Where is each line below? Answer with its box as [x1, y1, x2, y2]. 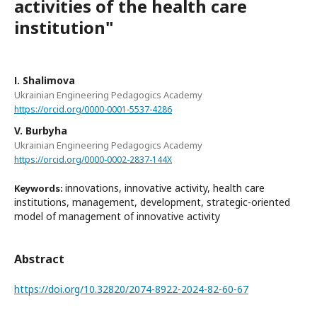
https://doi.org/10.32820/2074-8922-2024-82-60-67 [14, 282, 248, 296]
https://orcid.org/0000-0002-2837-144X [14, 153, 172, 166]
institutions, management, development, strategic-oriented [14, 195, 290, 209]
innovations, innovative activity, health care [65, 180, 265, 195]
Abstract [14, 250, 64, 267]
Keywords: [14, 181, 65, 195]
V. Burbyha [14, 123, 67, 137]
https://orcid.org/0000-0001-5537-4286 [14, 103, 172, 115]
